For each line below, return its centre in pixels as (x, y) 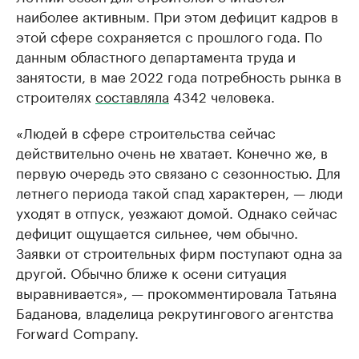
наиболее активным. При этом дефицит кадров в (177, 15)
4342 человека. (222, 95)
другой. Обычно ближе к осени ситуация (151, 271)
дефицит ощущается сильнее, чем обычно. (157, 231)
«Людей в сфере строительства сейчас (146, 131)
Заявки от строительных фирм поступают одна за (179, 251)
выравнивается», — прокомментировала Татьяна (176, 291)
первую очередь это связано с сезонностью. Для (178, 171)
